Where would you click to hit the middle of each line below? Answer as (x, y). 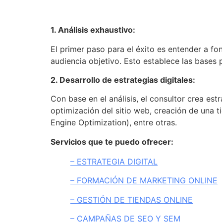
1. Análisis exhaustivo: (93, 30)
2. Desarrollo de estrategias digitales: (123, 80)
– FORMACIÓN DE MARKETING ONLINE (144, 181)
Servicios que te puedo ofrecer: (112, 141)
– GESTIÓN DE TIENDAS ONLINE (132, 199)
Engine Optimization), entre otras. (114, 123)
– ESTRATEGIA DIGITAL (114, 161)
